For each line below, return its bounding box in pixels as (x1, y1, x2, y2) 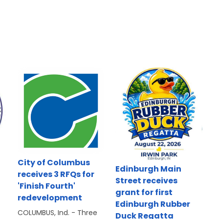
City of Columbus (17, 157, 90, 169)
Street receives (115, 175, 178, 187)
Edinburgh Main (115, 163, 182, 175)
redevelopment (17, 192, 82, 204)
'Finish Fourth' (17, 180, 75, 192)
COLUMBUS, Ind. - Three (17, 208, 97, 218)
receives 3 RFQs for (17, 169, 94, 180)
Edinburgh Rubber (115, 198, 191, 210)
